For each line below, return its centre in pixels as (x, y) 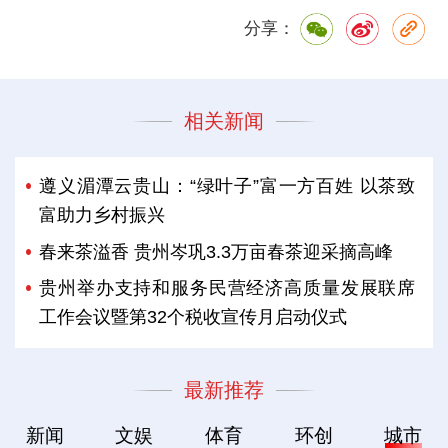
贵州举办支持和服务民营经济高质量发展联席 (227, 288)
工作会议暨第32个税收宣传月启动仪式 (193, 317)
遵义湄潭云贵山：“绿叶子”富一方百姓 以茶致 (227, 186)
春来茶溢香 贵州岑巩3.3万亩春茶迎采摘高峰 (216, 251)
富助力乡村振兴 (102, 215)
